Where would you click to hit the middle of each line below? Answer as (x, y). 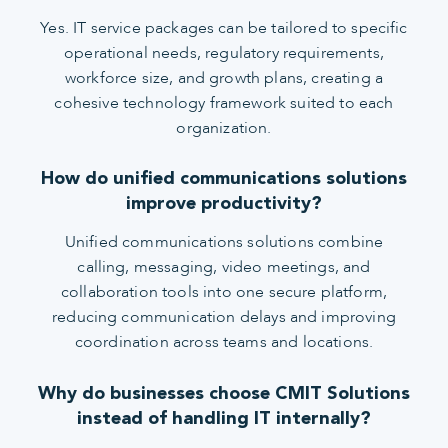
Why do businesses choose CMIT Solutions (224, 392)
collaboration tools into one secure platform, (224, 292)
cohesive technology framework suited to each (224, 102)
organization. (224, 127)
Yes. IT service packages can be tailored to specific (224, 27)
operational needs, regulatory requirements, (224, 52)
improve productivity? (224, 203)
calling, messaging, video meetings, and (224, 267)
